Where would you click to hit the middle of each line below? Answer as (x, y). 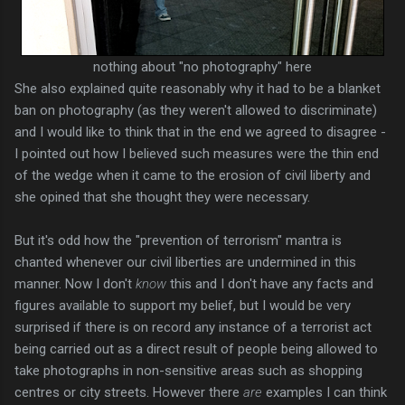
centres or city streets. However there (129, 392)
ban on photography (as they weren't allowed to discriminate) (196, 110)
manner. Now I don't (75, 283)
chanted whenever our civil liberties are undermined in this (185, 262)
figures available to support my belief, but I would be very (183, 305)
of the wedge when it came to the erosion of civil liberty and (193, 175)
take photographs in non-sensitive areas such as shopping (188, 370)
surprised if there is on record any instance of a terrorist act (193, 327)
